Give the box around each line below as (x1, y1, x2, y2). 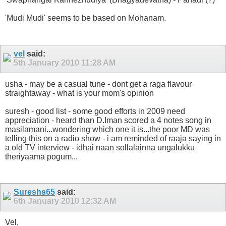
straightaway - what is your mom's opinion (5, 88, 156, 97)
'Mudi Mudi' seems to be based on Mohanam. (5, 14, 166, 23)
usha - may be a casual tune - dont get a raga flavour (5, 79, 192, 88)
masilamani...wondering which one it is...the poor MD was (5, 125, 210, 134)
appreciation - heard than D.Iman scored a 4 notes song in (5, 116, 211, 125)
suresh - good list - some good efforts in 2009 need (5, 106, 185, 116)
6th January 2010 (14, 197, 81, 206)
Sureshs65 (14, 188, 55, 197)
